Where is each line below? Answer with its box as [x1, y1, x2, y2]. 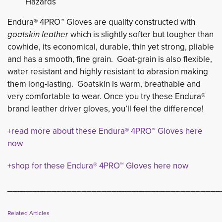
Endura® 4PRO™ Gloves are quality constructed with [7, 16, 195, 28]
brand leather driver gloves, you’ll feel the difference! [7, 103, 204, 114]
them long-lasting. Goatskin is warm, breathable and [7, 78, 201, 90]
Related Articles [7, 209, 50, 217]
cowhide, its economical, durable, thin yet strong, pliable [7, 41, 214, 53]
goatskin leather [7, 28, 70, 41]
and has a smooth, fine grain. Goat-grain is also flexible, [7, 53, 212, 65]
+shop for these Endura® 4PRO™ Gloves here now [7, 160, 188, 171]
